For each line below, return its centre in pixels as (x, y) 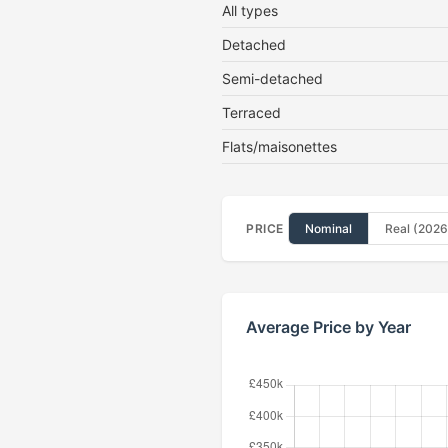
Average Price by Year (328, 327)
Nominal (328, 228)
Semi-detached (272, 78)
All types (250, 10)
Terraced (251, 112)
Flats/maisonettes (279, 146)
